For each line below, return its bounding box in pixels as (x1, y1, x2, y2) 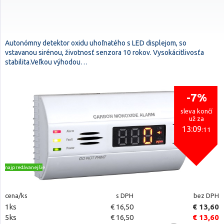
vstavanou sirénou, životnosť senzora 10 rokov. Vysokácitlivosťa (5, 48, 204, 56)
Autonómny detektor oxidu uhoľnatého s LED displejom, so (5, 39, 186, 47)
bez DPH (193, 192, 219, 199)
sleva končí (180, 107, 212, 114)
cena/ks (5, 192, 27, 199)
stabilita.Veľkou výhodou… (5, 58, 87, 66)
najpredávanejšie (5, 164, 45, 170)
